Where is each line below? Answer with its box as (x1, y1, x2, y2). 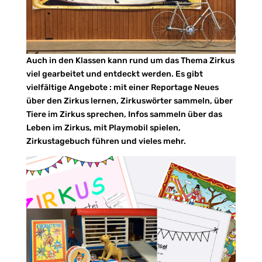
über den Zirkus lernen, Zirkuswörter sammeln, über (26, 96, 233, 106)
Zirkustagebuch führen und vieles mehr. (26, 136, 186, 147)
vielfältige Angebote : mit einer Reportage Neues (26, 82, 219, 93)
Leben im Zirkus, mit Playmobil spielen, (26, 123, 181, 133)
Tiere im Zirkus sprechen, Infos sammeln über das (26, 109, 222, 120)
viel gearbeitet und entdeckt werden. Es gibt (26, 69, 203, 80)
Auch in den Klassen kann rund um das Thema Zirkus (26, 56, 235, 66)
